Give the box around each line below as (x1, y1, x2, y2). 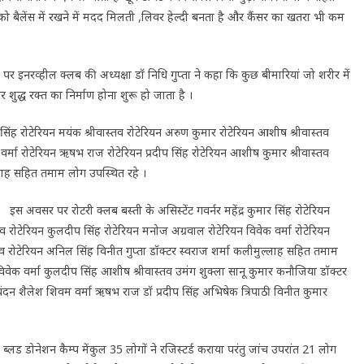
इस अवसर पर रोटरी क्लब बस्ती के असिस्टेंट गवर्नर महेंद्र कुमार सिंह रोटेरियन (3, 202, 330, 218)
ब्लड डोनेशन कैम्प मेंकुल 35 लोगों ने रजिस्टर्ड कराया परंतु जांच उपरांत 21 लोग (3, 341, 336, 357)
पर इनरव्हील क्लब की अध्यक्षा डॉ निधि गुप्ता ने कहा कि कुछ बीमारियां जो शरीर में (3, 67, 350, 82)
